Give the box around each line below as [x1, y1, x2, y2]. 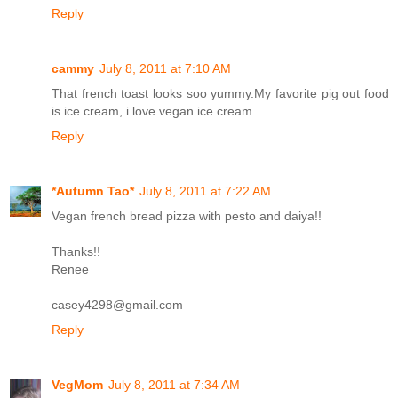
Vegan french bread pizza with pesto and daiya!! [52, 209, 322, 224]
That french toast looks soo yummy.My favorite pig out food [52, 86, 389, 101]
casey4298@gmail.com [52, 298, 183, 313]
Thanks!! [52, 244, 100, 259]
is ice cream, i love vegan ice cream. [52, 104, 256, 119]
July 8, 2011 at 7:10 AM [99, 61, 231, 76]
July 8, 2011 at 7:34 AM [108, 378, 240, 393]
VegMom [52, 378, 103, 393]
